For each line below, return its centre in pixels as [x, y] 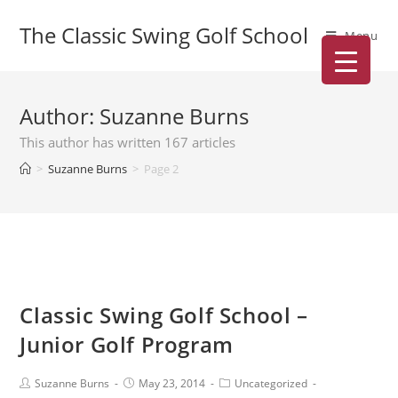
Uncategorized [271, 383]
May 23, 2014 [172, 383]
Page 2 [162, 169]
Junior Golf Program [127, 344]
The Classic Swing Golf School [164, 35]
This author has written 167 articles [128, 142]
